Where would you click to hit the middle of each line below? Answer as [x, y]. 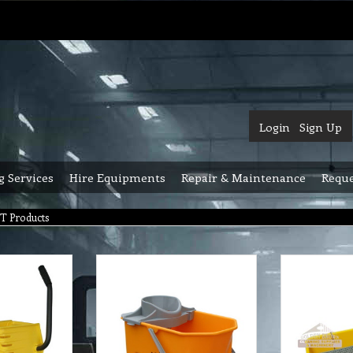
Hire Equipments [117, 177]
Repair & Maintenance [243, 177]
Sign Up [321, 127]
